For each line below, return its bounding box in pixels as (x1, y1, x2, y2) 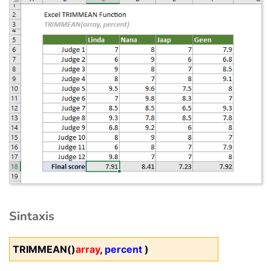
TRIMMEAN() (13, 243, 76, 256)
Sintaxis (9, 208, 54, 225)
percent (105, 243, 142, 256)
